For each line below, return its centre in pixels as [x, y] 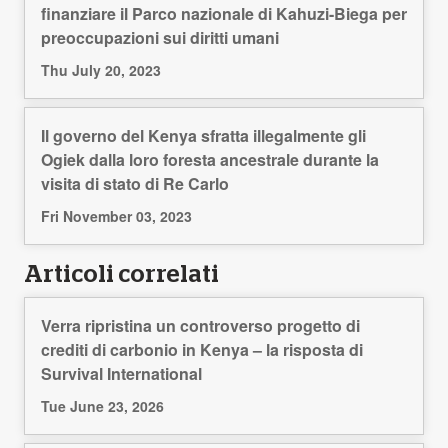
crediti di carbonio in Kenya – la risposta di [202, 350]
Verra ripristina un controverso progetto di [200, 326]
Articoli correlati [121, 275]
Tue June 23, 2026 [102, 406]
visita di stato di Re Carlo [135, 184]
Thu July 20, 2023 [101, 70]
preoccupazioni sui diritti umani [160, 38]
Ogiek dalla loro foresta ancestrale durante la [210, 160]
